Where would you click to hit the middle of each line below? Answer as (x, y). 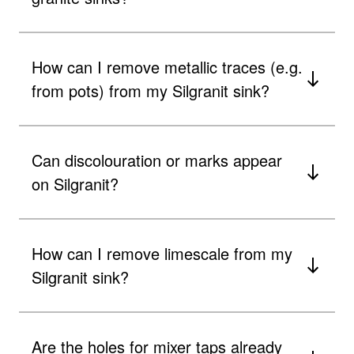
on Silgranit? (75, 183)
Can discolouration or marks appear (157, 160)
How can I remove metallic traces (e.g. (167, 66)
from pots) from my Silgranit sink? (151, 90)
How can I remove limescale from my (162, 253)
